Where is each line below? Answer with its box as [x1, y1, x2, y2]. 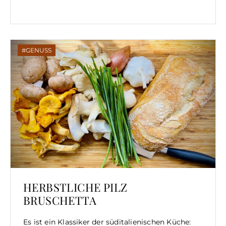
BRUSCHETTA [23, 192, 96, 208]
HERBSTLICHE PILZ [23, 179, 128, 195]
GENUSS [26, 46, 51, 54]
